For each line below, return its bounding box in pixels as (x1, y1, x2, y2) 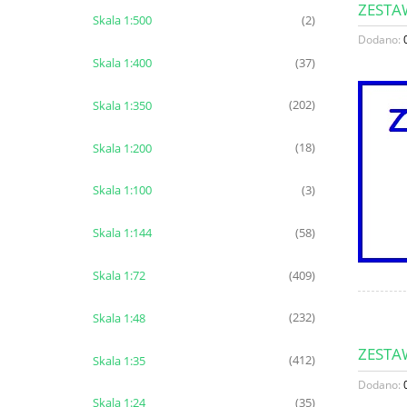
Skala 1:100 (92, 182, 152, 199)
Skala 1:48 (92, 309, 145, 326)
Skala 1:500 (92, 12, 152, 29)
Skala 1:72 (92, 266, 145, 283)
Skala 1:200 (92, 139, 152, 156)
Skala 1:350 (92, 96, 152, 114)
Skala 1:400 (92, 55, 152, 72)
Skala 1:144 (92, 224, 152, 242)
